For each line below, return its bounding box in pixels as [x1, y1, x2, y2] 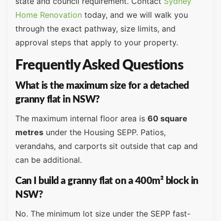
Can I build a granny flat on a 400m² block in [15, 176, 198, 186]
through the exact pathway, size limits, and [15, 24, 176, 34]
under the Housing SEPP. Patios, [43, 127, 166, 138]
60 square [147, 113, 187, 124]
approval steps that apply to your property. [15, 37, 178, 48]
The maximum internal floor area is [15, 113, 147, 124]
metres [15, 127, 43, 138]
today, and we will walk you [82, 10, 188, 20]
